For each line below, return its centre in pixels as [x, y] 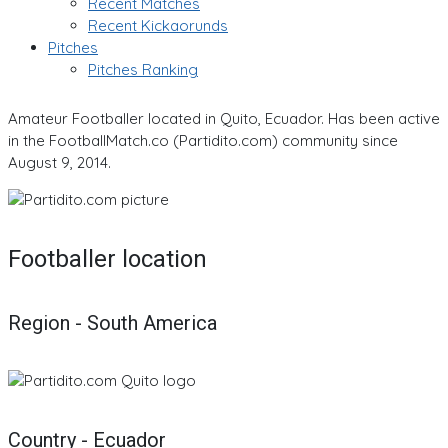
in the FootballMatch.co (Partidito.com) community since [203, 140]
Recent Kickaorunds [158, 25]
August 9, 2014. [59, 162]
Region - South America [112, 323]
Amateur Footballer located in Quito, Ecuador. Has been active [224, 118]
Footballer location [107, 258]
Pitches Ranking [143, 69]
